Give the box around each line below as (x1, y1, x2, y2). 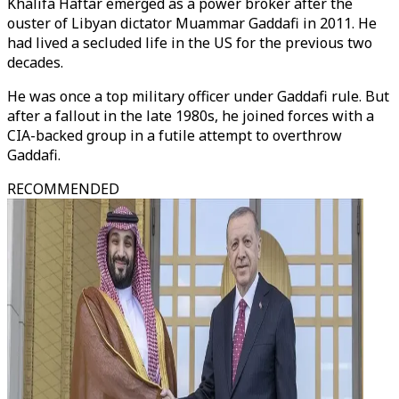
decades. (7, 53, 67, 72)
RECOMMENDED (7, 179, 119, 199)
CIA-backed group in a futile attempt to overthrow (7, 126, 342, 145)
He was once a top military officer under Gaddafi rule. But (7, 86, 389, 106)
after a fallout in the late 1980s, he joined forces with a (7, 106, 374, 126)
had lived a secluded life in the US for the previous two (7, 33, 372, 53)
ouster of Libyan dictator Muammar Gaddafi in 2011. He (7, 13, 377, 33)
